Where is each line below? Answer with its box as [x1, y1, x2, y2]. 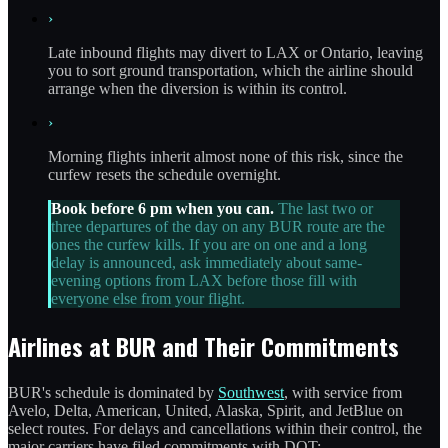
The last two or [274, 200, 373, 218]
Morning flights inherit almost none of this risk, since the [48, 148, 403, 166]
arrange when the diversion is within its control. [48, 80, 347, 98]
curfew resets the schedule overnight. [48, 166, 281, 184]
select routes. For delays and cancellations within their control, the [8, 420, 422, 438]
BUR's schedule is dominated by [8, 384, 218, 402]
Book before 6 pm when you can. [51, 200, 274, 218]
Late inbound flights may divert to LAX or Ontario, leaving [48, 44, 423, 62]
